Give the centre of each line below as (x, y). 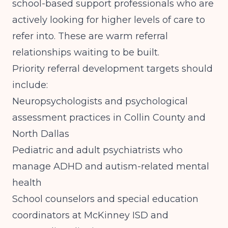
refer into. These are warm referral (90, 36)
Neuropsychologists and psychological (100, 101)
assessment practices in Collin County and (109, 118)
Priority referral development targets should (112, 69)
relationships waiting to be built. (86, 52)
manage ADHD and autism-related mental (111, 166)
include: (30, 85)
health (27, 183)
